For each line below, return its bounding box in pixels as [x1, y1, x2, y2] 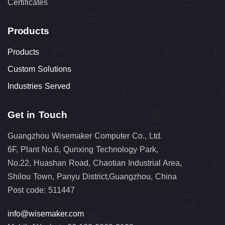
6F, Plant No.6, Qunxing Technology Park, [8, 145, 158, 154]
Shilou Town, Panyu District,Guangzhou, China [8, 172, 177, 181]
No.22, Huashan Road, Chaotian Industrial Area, [8, 159, 182, 167]
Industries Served [8, 82, 70, 90]
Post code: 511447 [8, 186, 75, 194]
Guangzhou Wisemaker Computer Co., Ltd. [8, 132, 162, 140]
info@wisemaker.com [8, 209, 84, 218]
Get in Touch [8, 109, 67, 120]
